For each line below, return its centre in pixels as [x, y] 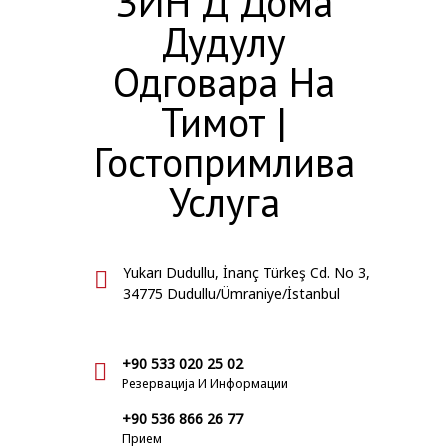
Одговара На [224, 82]
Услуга [224, 202]
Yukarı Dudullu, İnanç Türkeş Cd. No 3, [246, 272]
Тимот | [224, 122]
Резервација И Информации [205, 383]
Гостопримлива [224, 162]
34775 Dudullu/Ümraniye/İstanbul [231, 293]
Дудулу [224, 42]
